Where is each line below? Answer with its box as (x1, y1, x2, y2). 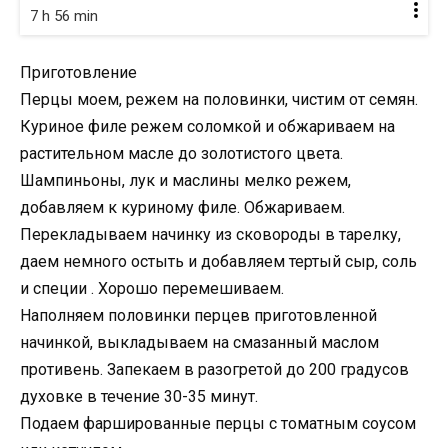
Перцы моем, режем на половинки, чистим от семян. (20, 90, 418, 110)
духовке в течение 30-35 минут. (20, 387, 258, 407)
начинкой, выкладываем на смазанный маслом (20, 333, 379, 353)
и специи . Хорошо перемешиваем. (20, 279, 284, 299)
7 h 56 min (30, 7, 98, 26)
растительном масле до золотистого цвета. (20, 144, 343, 164)
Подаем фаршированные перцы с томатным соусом (20, 414, 416, 434)
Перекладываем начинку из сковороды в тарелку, (20, 225, 401, 245)
